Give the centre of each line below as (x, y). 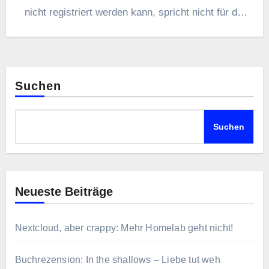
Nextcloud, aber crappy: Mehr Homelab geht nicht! (124, 228)
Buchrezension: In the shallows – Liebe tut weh (117, 259)
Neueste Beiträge (64, 191)
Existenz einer (134, 30)
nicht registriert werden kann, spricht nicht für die (134, 12)
